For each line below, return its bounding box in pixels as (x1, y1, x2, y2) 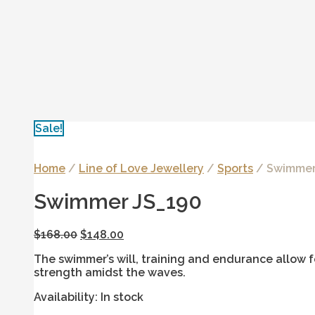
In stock (101, 290, 143, 304)
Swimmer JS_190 (34, 189, 202, 214)
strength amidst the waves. (34, 266, 186, 280)
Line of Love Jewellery (79, 162, 204, 175)
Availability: (34, 290, 98, 304)
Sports (217, 162, 253, 175)
